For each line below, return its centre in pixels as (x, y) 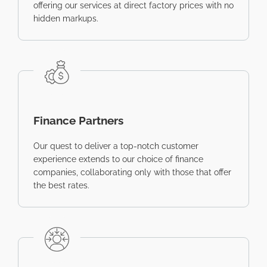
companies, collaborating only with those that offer (132, 173)
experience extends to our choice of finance (118, 159)
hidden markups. (66, 19)
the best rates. (63, 186)
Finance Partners (78, 121)
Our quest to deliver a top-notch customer (116, 146)
